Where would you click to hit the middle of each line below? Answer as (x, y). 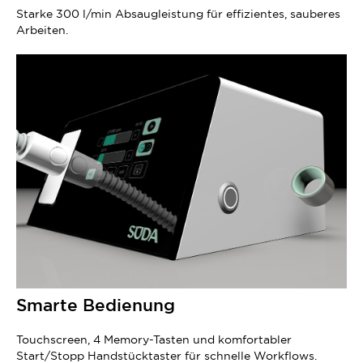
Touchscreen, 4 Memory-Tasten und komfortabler (154, 339)
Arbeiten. (42, 30)
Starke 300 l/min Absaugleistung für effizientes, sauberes (178, 14)
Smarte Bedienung (96, 305)
